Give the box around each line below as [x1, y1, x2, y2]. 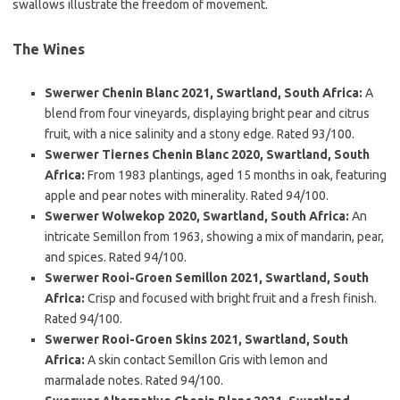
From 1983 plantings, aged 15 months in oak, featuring [85, 168, 387, 182]
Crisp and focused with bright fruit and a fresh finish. [85, 291, 377, 305]
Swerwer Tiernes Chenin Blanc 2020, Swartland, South [45, 147, 370, 162]
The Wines [12, 41, 85, 57]
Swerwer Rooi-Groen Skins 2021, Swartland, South [45, 332, 348, 346]
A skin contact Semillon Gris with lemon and [85, 353, 328, 367]
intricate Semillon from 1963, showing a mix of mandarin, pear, [45, 229, 384, 244]
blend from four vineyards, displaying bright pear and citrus [45, 106, 370, 121]
